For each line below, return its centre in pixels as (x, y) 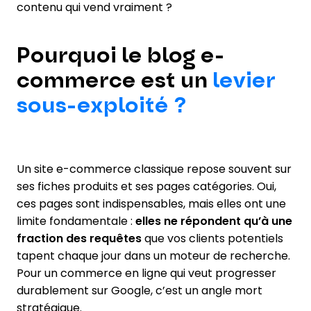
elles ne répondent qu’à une (214, 221)
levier (242, 81)
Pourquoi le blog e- (120, 56)
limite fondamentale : (76, 221)
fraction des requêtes (81, 238)
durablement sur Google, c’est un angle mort (140, 290)
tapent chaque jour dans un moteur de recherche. (153, 255)
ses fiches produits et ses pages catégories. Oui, (146, 186)
